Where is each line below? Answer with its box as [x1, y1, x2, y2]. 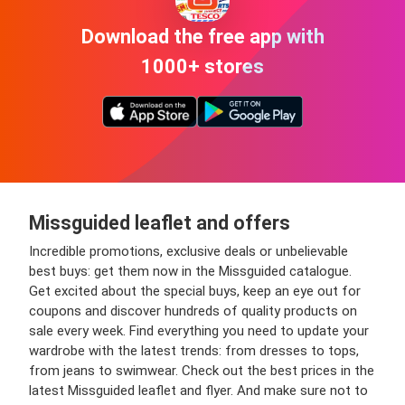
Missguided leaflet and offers [29, 212, 290, 234]
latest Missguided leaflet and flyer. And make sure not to [29, 382, 368, 399]
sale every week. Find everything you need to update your [29, 323, 369, 339]
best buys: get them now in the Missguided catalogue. [29, 263, 352, 279]
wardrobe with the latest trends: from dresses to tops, [29, 343, 359, 359]
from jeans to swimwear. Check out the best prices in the [29, 363, 374, 379]
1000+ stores [141, 54, 264, 78]
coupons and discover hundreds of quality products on [29, 303, 357, 319]
